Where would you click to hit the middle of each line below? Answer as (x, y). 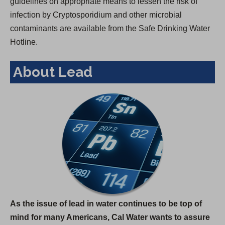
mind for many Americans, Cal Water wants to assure (110, 217)
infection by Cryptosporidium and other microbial (96, 15)
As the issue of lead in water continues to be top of (106, 204)
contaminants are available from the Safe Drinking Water (110, 29)
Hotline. (24, 42)
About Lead (53, 72)
